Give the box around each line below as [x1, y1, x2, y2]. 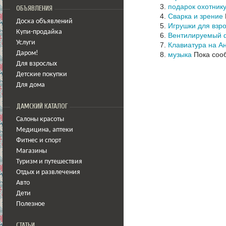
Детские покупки [16, 71, 67, 78]
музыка [168, 50, 192, 59]
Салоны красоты [16, 116, 64, 123]
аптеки [52, 127, 73, 133]
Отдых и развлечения [16, 169, 80, 176]
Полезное [16, 201, 45, 207]
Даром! [16, 50, 38, 56]
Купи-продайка [16, 29, 62, 35]
